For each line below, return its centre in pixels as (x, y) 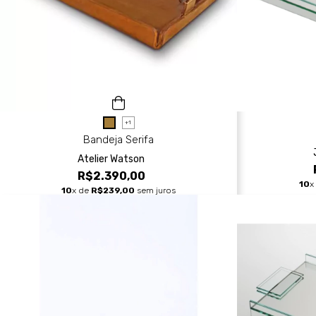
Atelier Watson (111, 159)
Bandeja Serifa (119, 140)
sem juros (155, 190)
